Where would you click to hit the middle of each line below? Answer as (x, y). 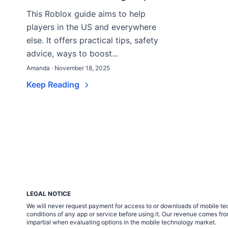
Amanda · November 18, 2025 (68, 68)
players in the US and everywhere (91, 27)
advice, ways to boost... (72, 53)
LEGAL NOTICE (49, 194)
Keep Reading (54, 84)
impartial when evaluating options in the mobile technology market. (121, 222)
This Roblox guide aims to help (86, 14)
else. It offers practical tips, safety (92, 40)
